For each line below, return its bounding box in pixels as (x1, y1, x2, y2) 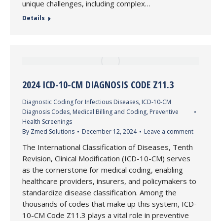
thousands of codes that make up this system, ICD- (22, 199, 197, 209)
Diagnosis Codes (22, 108, 70, 116)
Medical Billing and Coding (73, 108, 147, 116)
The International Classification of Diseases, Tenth (22, 142, 193, 152)
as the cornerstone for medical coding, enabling (22, 165, 183, 175)
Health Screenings (22, 117, 72, 126)
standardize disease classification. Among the (22, 187, 177, 197)
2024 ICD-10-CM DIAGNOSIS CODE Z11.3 (22, 78, 174, 91)
